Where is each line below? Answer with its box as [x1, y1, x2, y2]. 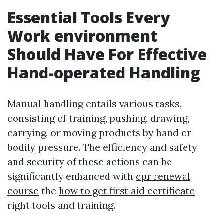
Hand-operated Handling [7, 62, 200, 83]
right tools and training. [7, 199, 115, 212]
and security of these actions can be [7, 155, 172, 168]
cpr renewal [136, 170, 190, 183]
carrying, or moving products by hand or [7, 126, 191, 139]
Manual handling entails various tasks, [7, 97, 182, 110]
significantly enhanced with [7, 170, 136, 183]
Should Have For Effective [7, 44, 207, 65]
